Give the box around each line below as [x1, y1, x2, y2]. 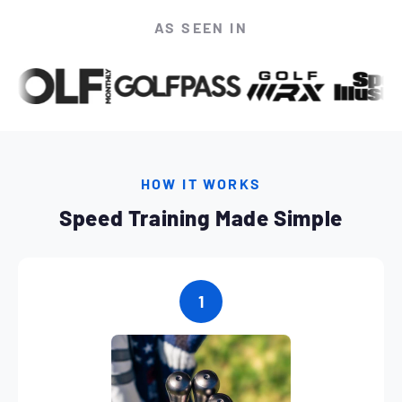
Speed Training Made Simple [59, 205, 343, 232]
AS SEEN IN [154, 19, 248, 37]
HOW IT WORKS [140, 175, 262, 193]
